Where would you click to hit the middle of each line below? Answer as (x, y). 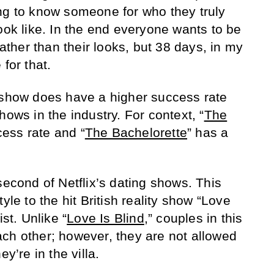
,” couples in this (193, 218)
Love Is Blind (106, 218)
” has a (208, 133)
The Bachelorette (136, 133)
